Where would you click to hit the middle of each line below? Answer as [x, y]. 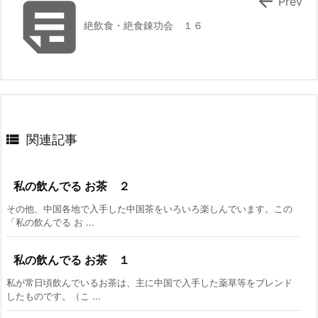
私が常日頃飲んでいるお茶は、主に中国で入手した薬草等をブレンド [149, 283]
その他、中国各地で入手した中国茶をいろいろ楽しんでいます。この [149, 209]
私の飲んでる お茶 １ [72, 260]
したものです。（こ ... [54, 296]
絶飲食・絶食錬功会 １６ [143, 26]
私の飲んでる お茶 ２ [72, 186]
